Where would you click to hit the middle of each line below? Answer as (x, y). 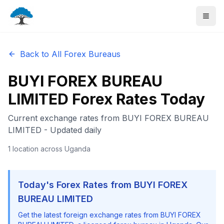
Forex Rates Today (137, 99)
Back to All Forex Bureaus (70, 54)
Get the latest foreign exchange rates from (89, 215)
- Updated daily (71, 130)
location (25, 149)
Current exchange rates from (65, 118)
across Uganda (64, 149)
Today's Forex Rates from (76, 185)
